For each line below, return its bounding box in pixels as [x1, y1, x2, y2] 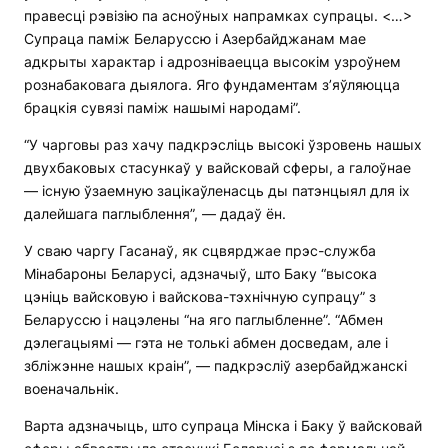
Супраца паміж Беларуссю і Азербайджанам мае [24, 30, 366, 48]
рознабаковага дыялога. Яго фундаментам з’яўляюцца [24, 76, 400, 94]
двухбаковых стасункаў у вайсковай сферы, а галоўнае [24, 159, 411, 177]
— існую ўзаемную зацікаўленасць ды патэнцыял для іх [24, 182, 410, 200]
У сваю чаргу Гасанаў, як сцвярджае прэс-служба [24, 242, 376, 260]
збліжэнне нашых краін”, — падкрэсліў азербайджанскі [24, 357, 407, 375]
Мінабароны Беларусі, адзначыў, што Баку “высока [24, 265, 377, 283]
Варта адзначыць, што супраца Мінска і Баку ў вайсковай [24, 417, 422, 435]
